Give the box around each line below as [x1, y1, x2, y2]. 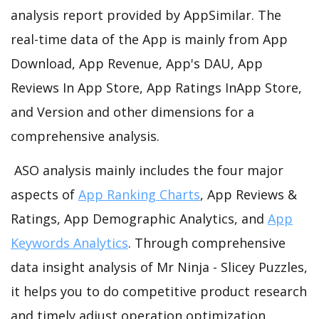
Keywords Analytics [11, 234, 128, 251]
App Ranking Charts [78, 185, 200, 203]
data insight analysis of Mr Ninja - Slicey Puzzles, [11, 258, 308, 276]
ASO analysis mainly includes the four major [11, 161, 283, 179]
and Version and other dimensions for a [11, 103, 254, 120]
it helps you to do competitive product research [11, 282, 307, 300]
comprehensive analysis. [11, 127, 159, 145]
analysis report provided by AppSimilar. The [11, 6, 281, 23]
